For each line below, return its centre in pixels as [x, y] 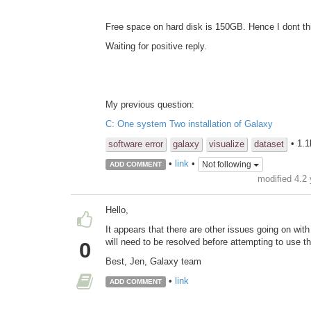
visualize [227, 144]
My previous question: [150, 105]
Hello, [117, 210]
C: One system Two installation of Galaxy [189, 124]
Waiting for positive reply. [156, 47]
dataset [269, 144]
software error [136, 144]
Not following [227, 164]
